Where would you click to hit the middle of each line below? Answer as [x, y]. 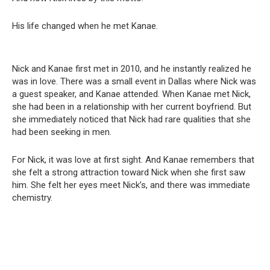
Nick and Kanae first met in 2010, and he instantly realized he [132, 69]
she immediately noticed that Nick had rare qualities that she [131, 120]
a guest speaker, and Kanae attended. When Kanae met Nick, [131, 94]
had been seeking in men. [62, 132]
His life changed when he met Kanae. [85, 26]
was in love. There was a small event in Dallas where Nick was [134, 82]
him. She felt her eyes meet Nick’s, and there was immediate [131, 185]
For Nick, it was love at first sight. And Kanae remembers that [133, 160]
